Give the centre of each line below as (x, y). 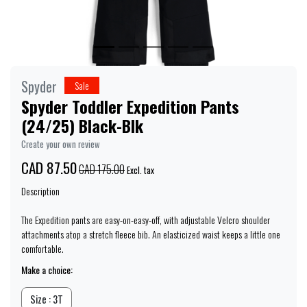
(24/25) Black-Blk (82, 125)
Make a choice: (47, 269)
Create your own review (61, 144)
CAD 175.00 (102, 169)
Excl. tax (139, 170)
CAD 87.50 (49, 167)
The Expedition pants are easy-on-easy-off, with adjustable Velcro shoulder (146, 219)
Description (40, 191)
